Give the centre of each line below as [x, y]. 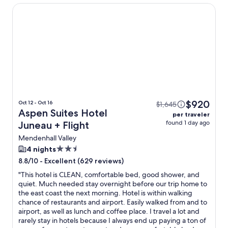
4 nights [41, 149]
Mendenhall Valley [47, 138]
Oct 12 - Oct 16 [35, 103]
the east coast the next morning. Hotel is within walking [105, 193]
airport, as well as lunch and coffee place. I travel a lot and [109, 211]
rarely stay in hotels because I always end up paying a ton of [112, 221]
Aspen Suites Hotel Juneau [61, 8]
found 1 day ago [188, 123]
